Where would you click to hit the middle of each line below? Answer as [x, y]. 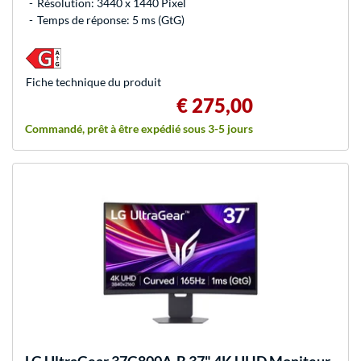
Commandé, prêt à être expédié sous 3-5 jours [139, 128]
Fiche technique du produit [93, 81]
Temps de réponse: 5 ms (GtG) [111, 19]
